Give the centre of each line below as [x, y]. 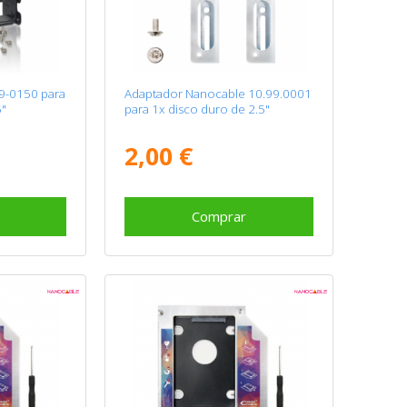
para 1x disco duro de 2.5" [198, 109]
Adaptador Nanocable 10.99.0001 [218, 93]
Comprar [219, 216]
